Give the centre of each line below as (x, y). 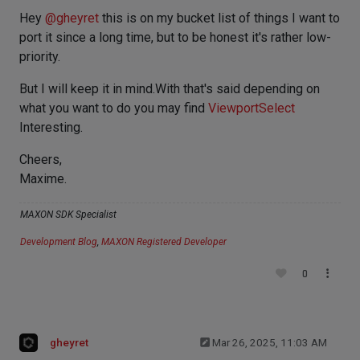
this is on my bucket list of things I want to (219, 18)
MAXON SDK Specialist (68, 215)
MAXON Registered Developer (164, 242)
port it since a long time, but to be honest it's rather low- (175, 37)
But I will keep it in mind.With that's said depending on (170, 89)
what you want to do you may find (114, 108)
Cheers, (41, 160)
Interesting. (51, 127)
